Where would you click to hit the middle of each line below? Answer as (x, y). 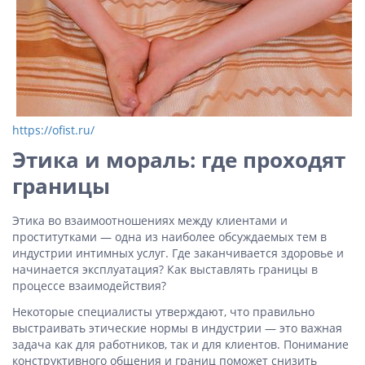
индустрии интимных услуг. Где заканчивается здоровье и (178, 253)
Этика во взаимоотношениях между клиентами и (150, 220)
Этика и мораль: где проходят (179, 160)
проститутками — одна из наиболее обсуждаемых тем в (169, 237)
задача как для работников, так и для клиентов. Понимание (180, 344)
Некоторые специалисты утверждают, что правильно (163, 312)
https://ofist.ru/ (53, 130)
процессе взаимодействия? (89, 286)
